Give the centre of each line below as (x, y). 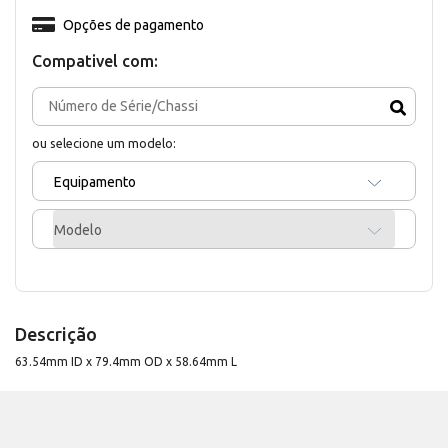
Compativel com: (95, 60)
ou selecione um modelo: (104, 142)
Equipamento (95, 181)
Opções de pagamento (133, 24)
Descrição (56, 333)
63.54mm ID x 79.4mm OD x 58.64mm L (126, 361)
